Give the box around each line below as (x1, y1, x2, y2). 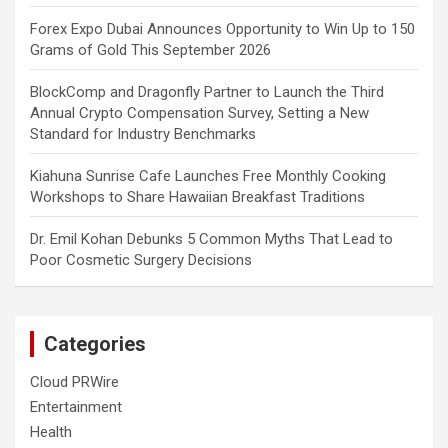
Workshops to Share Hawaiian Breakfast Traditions (30, 187, 365, 206)
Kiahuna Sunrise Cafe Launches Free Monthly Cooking (30, 166, 386, 185)
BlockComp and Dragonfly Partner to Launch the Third (30, 82, 384, 101)
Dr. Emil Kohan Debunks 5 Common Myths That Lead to (30, 229, 393, 248)
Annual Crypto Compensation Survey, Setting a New (30, 103, 369, 122)
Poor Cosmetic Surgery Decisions (30, 250, 252, 269)
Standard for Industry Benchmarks (30, 124, 256, 143)
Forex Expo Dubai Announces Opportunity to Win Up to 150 (30, 19, 415, 38)
